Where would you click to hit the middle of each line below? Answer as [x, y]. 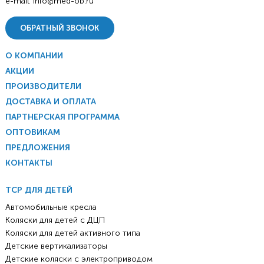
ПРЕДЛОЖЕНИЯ [37, 148]
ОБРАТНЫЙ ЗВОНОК [60, 28]
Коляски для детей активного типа [72, 233]
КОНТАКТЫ [29, 163]
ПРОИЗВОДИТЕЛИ [43, 87]
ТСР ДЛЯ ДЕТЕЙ [39, 190]
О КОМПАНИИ [34, 56]
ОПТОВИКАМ [32, 133]
